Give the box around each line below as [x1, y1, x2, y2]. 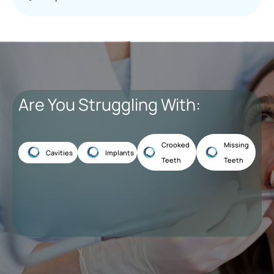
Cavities [46, 147, 73, 157]
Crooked [161, 140, 190, 150]
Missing [224, 140, 249, 150]
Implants [105, 147, 134, 157]
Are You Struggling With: [18, 93, 201, 116]
